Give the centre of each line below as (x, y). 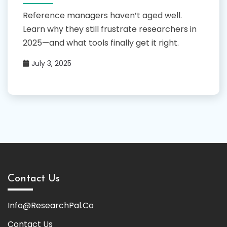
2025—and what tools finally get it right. (101, 43)
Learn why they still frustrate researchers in (110, 29)
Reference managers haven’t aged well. (102, 15)
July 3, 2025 (51, 63)
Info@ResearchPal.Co (51, 205)
